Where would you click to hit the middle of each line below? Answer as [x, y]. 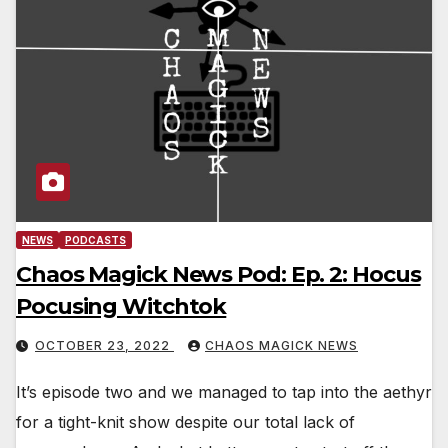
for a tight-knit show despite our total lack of [185, 422]
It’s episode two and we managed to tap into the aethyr [224, 392]
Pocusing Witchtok [121, 307]
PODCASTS [95, 240]
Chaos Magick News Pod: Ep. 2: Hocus [218, 275]
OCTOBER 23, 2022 [104, 346]
